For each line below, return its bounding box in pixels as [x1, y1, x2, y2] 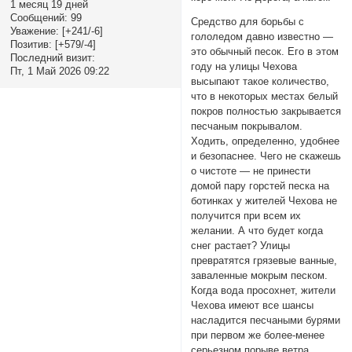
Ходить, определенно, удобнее [191, 135, 340, 148]
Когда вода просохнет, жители [191, 284, 336, 297]
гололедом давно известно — [191, 31, 334, 43]
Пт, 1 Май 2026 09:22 [9, 65, 109, 78]
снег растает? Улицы [191, 240, 291, 252]
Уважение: [9, 25, 59, 38]
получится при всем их [191, 210, 302, 222]
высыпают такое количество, [191, 75, 330, 88]
